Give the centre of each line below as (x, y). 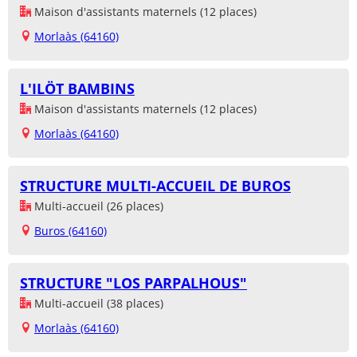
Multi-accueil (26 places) (97, 206)
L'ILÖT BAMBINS (77, 89)
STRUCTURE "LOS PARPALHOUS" (133, 283)
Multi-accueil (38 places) (97, 304)
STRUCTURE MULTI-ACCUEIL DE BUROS (155, 186)
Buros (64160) (71, 231)
